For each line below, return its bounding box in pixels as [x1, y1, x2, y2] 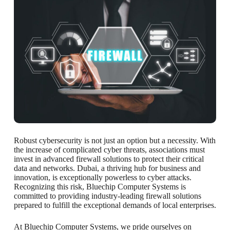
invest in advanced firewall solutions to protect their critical [13, 154, 204, 163]
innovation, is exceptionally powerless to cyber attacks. [13, 172, 191, 182]
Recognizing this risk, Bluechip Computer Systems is [13, 182, 186, 191]
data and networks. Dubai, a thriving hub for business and [13, 163, 201, 172]
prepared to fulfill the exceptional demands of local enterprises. [13, 200, 216, 209]
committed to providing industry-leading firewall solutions [13, 191, 201, 200]
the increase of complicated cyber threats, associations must [13, 145, 205, 154]
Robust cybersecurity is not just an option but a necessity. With [13, 136, 216, 145]
